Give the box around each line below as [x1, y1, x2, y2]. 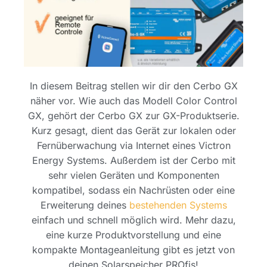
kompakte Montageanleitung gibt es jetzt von [32, 244, 235, 256]
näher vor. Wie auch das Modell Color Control [30, 95, 237, 107]
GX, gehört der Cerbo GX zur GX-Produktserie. [27, 110, 240, 122]
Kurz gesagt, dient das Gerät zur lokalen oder [31, 125, 236, 137]
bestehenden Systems [129, 199, 227, 212]
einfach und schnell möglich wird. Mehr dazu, [31, 214, 236, 226]
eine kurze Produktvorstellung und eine [46, 229, 221, 241]
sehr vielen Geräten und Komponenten [48, 169, 219, 182]
